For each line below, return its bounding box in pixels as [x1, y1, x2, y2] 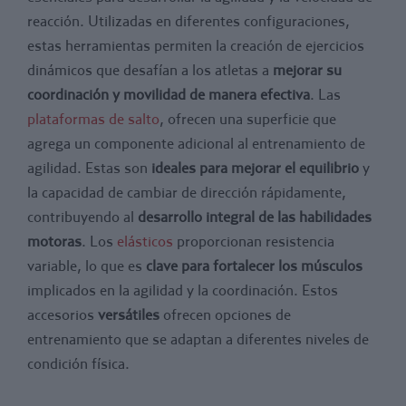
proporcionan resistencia [173, 231, 334, 250]
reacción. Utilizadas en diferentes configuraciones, [27, 11, 350, 30]
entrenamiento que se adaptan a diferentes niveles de [27, 329, 369, 348]
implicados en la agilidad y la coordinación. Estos [27, 280, 338, 299]
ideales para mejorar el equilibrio [151, 158, 359, 177]
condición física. [27, 353, 130, 372]
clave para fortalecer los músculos [146, 256, 362, 275]
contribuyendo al [27, 207, 138, 226]
